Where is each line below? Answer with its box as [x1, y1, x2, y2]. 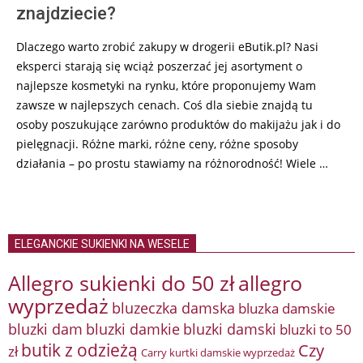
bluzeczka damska [112, 298, 235, 318]
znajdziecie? [16, 3, 116, 23]
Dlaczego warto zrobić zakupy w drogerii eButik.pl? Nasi [16, 39, 318, 54]
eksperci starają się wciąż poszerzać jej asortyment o [16, 58, 302, 74]
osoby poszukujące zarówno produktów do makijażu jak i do [16, 117, 340, 132]
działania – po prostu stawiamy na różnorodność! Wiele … [16, 156, 328, 171]
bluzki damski [183, 319, 276, 339]
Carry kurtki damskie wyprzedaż [141, 346, 295, 360]
